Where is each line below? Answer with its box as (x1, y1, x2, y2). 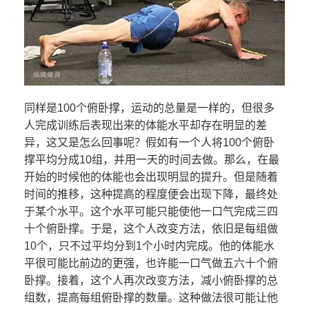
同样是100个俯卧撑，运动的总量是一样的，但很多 (24, 102, 275, 114)
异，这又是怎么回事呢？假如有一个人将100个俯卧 (24, 137, 275, 149)
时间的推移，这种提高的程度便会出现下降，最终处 (24, 188, 278, 201)
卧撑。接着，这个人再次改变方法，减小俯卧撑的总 (24, 275, 278, 287)
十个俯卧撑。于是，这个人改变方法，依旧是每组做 (24, 223, 278, 235)
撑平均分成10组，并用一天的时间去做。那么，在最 (24, 154, 279, 166)
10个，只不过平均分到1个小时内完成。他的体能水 (24, 240, 275, 252)
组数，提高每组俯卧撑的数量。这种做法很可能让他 (24, 292, 278, 304)
